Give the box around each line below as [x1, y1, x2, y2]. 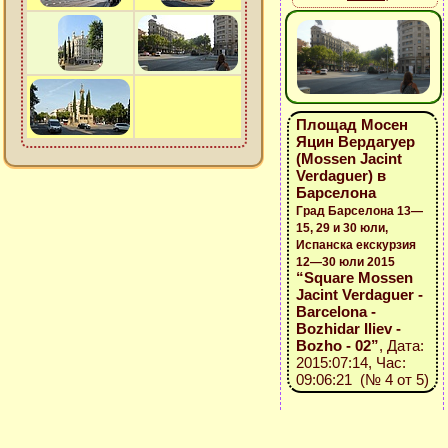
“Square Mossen [295, 269, 413, 286]
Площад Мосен [295, 116, 408, 133]
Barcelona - [295, 303, 376, 320]
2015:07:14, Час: [295, 354, 406, 371]
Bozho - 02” [295, 337, 379, 354]
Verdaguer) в [295, 167, 386, 184]
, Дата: [378, 337, 424, 354]
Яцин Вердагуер [295, 133, 415, 150]
